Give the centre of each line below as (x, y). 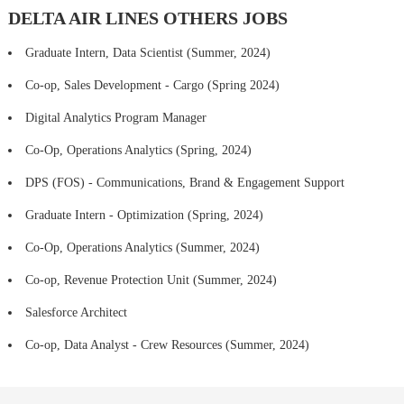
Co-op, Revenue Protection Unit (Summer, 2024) (151, 280)
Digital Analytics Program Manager (115, 118)
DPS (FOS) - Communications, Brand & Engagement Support (184, 183)
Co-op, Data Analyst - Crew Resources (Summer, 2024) (167, 345)
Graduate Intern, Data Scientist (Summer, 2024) (147, 53)
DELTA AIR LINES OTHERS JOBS (147, 18)
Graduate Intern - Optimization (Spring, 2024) (144, 216)
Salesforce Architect (76, 313)
